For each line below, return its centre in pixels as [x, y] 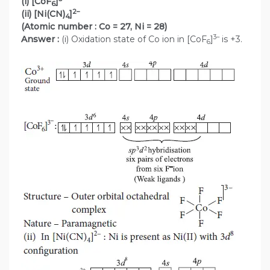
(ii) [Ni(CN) [43, 14]
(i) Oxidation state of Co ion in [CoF [134, 39]
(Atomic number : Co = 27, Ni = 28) [94, 27]
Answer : [41, 39]
